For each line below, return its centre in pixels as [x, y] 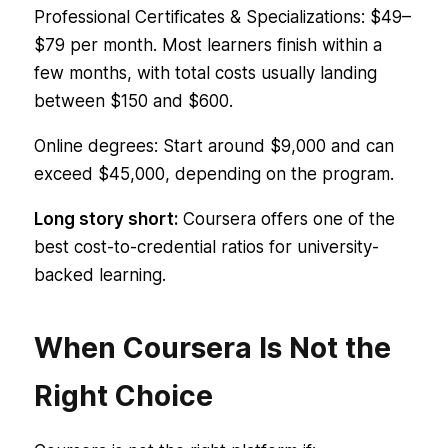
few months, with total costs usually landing [205, 72]
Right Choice [123, 395]
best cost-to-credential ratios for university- [206, 246]
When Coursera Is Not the [212, 347]
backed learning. [99, 274]
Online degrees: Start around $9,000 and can [213, 145]
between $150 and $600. [133, 100]
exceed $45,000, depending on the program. [213, 173]
